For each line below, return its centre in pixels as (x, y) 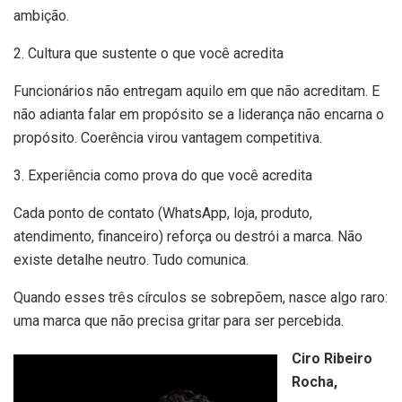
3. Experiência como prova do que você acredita (163, 175)
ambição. (41, 15)
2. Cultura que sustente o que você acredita (149, 53)
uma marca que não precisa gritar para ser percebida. (179, 320)
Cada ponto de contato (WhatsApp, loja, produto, (163, 213)
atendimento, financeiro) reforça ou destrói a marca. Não (188, 236)
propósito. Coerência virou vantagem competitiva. (168, 137)
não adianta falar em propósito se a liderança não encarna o (199, 114)
